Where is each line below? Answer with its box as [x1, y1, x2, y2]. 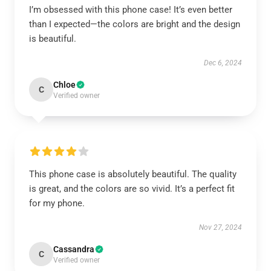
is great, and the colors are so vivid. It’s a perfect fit [29, 183, 235, 194]
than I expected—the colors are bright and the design [29, 19, 240, 30]
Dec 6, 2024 [204, 59, 242, 67]
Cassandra [53, 244, 94, 254]
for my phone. [29, 198, 85, 209]
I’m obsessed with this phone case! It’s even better [29, 4, 232, 15]
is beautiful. [29, 33, 76, 44]
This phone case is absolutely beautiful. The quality [29, 169, 237, 180]
